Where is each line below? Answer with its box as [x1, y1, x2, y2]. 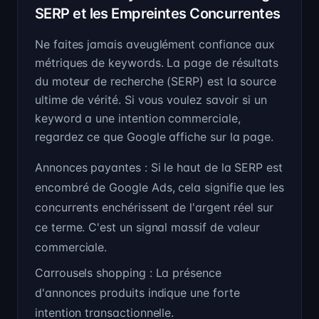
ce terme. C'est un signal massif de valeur [35, 220, 261, 234]
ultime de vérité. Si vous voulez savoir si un [35, 93, 267, 107]
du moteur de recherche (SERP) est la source [35, 74, 277, 88]
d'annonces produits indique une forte [35, 286, 240, 300]
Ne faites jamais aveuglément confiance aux [35, 37, 276, 51]
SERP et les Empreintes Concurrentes [35, 5, 281, 22]
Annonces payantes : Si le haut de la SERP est [35, 160, 283, 174]
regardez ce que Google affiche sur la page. [35, 130, 274, 144]
